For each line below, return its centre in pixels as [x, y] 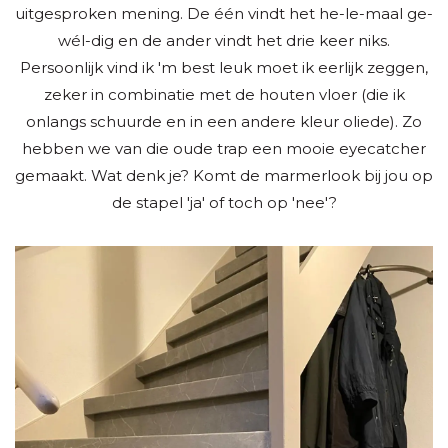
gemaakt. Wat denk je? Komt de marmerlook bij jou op [224, 175]
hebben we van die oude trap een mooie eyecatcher [224, 148]
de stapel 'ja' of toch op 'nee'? [224, 202]
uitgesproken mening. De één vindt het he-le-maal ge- [224, 13]
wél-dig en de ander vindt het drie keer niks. [224, 40]
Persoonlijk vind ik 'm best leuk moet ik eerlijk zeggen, [224, 67]
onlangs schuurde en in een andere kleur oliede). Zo [224, 121]
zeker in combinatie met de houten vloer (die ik [224, 94]
